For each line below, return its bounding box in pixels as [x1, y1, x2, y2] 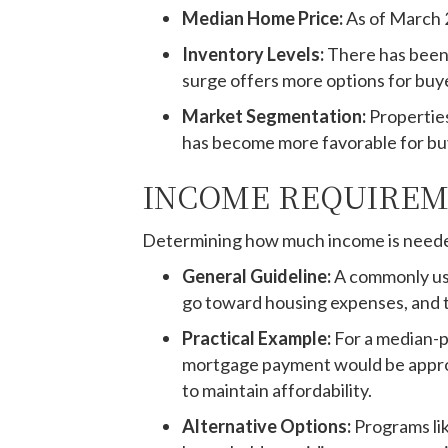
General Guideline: [182, 265, 331, 287]
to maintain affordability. [182, 379, 372, 401]
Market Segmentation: [182, 105, 366, 127]
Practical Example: [182, 327, 331, 349]
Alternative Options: [182, 415, 351, 437]
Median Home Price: [182, 7, 343, 29]
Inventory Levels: [182, 43, 324, 65]
